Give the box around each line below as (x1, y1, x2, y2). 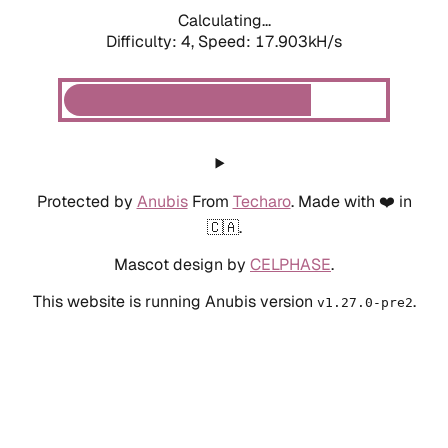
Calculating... (177, 9, 271, 31)
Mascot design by (114, 253, 250, 275)
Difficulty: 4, (106, 30, 198, 52)
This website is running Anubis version (32, 290, 317, 312)
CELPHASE (250, 253, 331, 275)
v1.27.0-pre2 (316, 294, 413, 310)
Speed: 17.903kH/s (198, 30, 342, 52)
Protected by (36, 190, 137, 212)
